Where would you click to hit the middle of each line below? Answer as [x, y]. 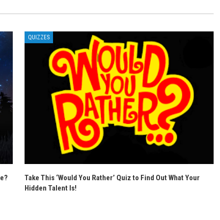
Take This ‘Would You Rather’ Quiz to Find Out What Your [112, 178]
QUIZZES [39, 37]
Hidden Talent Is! [51, 188]
